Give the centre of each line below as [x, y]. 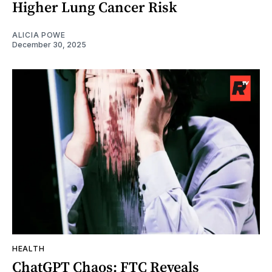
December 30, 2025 [49, 45]
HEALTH [29, 249]
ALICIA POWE [39, 35]
